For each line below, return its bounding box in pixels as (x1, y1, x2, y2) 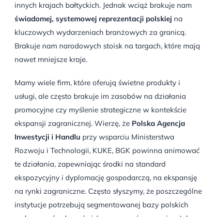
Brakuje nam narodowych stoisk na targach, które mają (15, 41, 200, 50)
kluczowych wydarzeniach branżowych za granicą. (15, 27, 186, 37)
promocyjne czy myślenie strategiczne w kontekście (15, 105, 186, 114)
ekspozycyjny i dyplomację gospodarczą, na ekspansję (15, 172, 197, 182)
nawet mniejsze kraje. (15, 54, 87, 64)
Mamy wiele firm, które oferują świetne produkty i (15, 77, 180, 87)
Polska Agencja (132, 118, 185, 128)
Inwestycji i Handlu (15, 132, 82, 141)
